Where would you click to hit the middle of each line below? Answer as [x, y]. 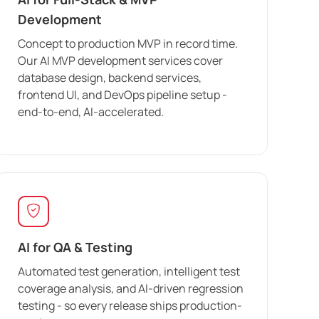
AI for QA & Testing [75, 247]
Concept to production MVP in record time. [128, 43]
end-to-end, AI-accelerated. [91, 111]
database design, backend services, [110, 77]
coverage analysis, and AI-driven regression [131, 288]
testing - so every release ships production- [130, 305]
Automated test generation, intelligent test [129, 271]
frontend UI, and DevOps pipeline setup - [122, 94]
